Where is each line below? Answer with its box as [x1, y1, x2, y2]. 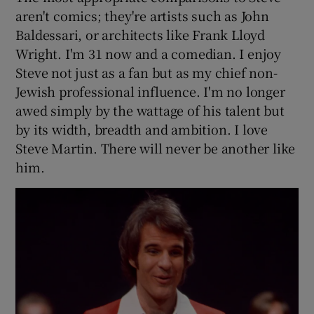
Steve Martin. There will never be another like [15, 139, 296, 158]
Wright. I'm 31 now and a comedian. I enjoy [15, 44, 282, 63]
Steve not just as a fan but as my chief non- [15, 63, 278, 82]
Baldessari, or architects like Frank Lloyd [15, 25, 266, 44]
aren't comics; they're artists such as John [15, 6, 269, 25]
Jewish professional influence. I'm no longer [15, 82, 285, 101]
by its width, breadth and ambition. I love [15, 120, 268, 139]
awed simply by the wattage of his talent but [15, 101, 285, 120]
